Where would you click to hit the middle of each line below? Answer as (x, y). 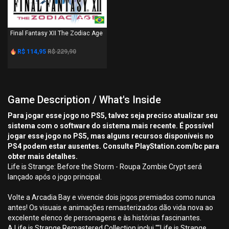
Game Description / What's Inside (84, 100)
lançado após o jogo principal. (55, 177)
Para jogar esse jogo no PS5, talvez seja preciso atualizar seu (113, 116)
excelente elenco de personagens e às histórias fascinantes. (105, 218)
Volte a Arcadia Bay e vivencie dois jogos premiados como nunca (111, 197)
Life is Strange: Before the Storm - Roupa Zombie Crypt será (105, 167)
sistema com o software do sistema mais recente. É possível (111, 126)
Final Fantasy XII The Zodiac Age (56, 33)
